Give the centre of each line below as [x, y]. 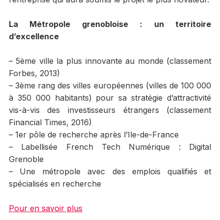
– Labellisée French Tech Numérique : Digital [110, 147]
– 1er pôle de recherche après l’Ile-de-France [94, 135]
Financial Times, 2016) [50, 123]
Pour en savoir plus [45, 208]
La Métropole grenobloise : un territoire [110, 24]
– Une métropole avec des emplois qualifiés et [110, 172]
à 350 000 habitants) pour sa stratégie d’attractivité [110, 98]
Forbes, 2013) [34, 73]
